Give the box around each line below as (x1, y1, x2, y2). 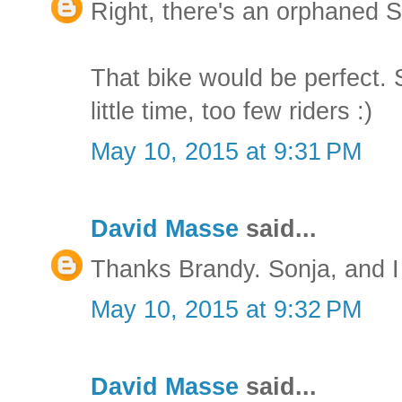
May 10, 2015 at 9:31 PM (91, 137, 362, 165)
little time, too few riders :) (91, 97, 372, 125)
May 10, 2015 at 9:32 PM (91, 295, 362, 323)
